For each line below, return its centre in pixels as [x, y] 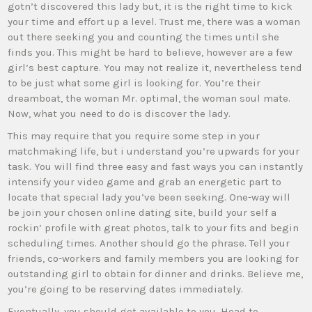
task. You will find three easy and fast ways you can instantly [156, 166]
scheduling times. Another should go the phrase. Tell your [149, 243]
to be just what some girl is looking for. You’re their [134, 83]
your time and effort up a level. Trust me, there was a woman [154, 22]
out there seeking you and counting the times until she [144, 37]
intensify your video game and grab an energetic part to [145, 182]
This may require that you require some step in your [134, 136]
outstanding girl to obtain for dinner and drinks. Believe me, [156, 274]
